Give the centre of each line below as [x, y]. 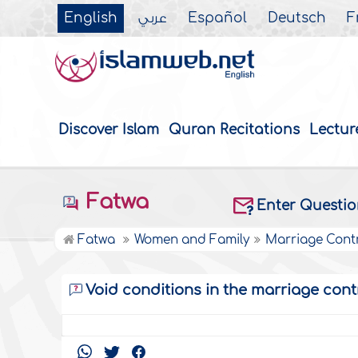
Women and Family [192, 241]
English [91, 18]
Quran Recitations [235, 130]
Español [218, 18]
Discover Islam [109, 130]
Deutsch [297, 18]
